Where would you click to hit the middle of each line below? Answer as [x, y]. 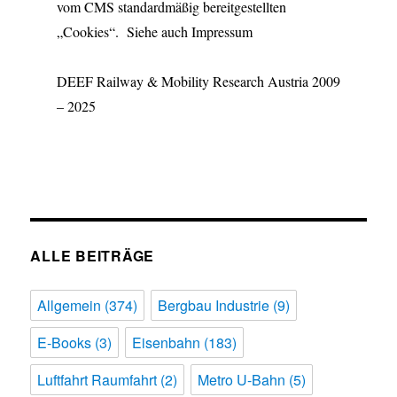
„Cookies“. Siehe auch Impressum [154, 32]
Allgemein [70, 306]
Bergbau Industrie [214, 306]
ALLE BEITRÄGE [93, 256]
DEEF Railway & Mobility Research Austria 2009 [198, 82]
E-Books [65, 343]
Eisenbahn [167, 343]
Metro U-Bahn [242, 380]
